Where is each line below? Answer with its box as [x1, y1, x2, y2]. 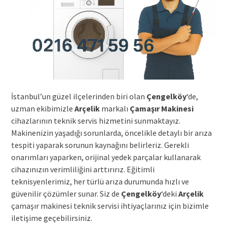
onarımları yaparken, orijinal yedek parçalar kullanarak [11, 152, 201, 162]
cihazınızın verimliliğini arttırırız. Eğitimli [11, 164, 155, 174]
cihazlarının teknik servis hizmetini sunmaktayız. [11, 115, 180, 126]
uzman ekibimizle [11, 103, 74, 113]
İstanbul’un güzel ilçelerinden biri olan [11, 91, 146, 101]
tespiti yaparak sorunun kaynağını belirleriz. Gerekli [11, 139, 189, 150]
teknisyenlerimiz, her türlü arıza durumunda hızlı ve [11, 176, 189, 186]
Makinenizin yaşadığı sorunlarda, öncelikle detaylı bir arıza [11, 127, 212, 138]
